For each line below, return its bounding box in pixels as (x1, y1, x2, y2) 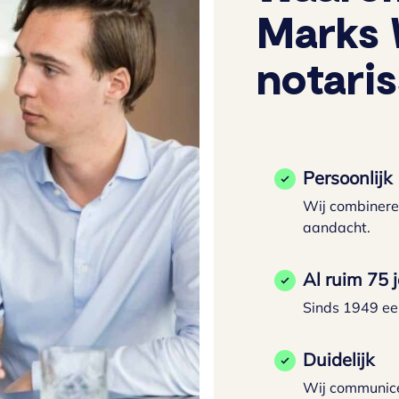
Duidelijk (303, 348, 374, 371)
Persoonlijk (303, 167, 392, 190)
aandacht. (303, 218, 370, 237)
